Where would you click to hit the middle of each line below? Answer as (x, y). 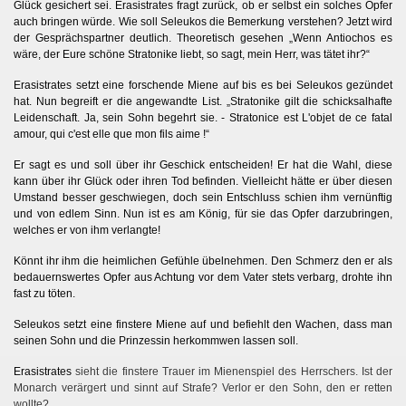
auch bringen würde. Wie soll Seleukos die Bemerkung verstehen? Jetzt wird (203, 21)
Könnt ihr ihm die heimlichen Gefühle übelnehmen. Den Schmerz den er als (203, 261)
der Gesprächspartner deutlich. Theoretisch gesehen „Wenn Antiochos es (203, 38)
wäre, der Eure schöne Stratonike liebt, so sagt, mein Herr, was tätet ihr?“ (192, 54)
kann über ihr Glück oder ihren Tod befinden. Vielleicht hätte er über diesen (203, 181)
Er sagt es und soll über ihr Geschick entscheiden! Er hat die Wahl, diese (203, 164)
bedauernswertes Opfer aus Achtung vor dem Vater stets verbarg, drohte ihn (203, 277)
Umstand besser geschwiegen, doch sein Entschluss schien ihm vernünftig (203, 197)
